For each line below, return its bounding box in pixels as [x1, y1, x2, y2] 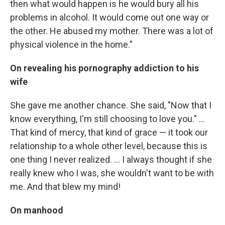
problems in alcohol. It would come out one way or [10, 12, 209, 23]
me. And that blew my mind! [10, 181, 121, 192]
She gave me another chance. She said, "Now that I [10, 100, 211, 110]
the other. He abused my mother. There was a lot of [10, 26, 213, 36]
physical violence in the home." [10, 39, 133, 50]
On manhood [10, 205, 63, 215]
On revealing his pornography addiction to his [10, 63, 199, 73]
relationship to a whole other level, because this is [10, 141, 207, 151]
